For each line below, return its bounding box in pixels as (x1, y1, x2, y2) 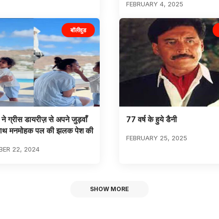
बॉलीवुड (70, 26, 86, 34)
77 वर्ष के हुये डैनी (126, 114, 177, 125)
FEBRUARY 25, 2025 (126, 134, 187, 142)
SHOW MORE (90, 185, 129, 193)
